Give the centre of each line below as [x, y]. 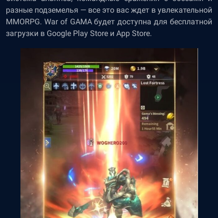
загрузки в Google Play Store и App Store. [80, 33]
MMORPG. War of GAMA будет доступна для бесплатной [109, 22]
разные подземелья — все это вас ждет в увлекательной [109, 10]
